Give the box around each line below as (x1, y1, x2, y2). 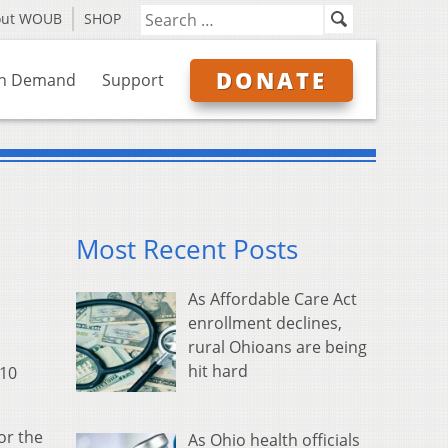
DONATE (216, 65, 327, 95)
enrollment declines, (188, 312, 342, 335)
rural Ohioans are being (188, 336, 367, 359)
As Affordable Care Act (188, 288, 357, 311)
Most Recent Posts (76, 232, 298, 268)
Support (102, 69, 164, 91)
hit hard (188, 360, 248, 383)
